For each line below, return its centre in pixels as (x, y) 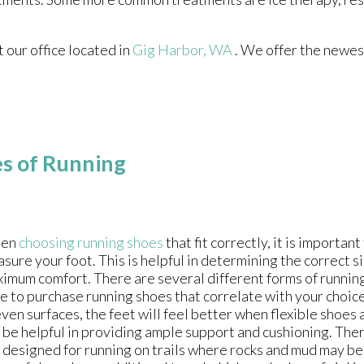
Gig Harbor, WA (182, 49)
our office (36, 49)
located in (99, 49)
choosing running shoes (92, 243)
